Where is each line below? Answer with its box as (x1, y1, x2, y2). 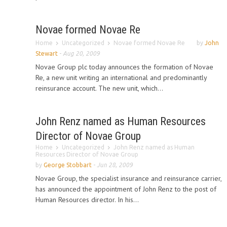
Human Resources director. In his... (35, 195, 139, 204)
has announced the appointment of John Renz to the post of (35, 184, 216, 194)
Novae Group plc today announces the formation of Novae (35, 62, 213, 71)
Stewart (35, 50, 58, 57)
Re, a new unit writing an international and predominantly (35, 73, 207, 82)
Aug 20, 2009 (63, 50, 100, 57)
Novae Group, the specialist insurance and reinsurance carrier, (35, 174, 221, 183)
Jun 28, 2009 (97, 162, 133, 168)
